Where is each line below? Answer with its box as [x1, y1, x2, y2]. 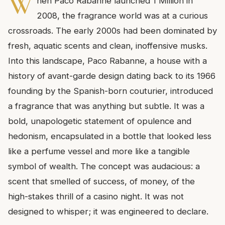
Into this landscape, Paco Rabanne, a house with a [8, 55, 207, 66]
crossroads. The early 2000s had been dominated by [8, 25, 217, 36]
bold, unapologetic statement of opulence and [8, 116, 191, 126]
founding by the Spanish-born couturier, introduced [8, 85, 213, 96]
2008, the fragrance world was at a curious [36, 10, 208, 21]
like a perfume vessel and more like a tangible [8, 146, 190, 156]
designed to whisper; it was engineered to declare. [8, 206, 208, 216]
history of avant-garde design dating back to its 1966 [8, 70, 215, 81]
